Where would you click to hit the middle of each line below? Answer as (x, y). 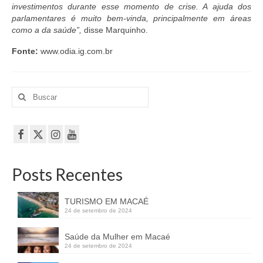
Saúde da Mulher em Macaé (117, 237)
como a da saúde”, (47, 30)
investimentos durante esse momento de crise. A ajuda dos (131, 7)
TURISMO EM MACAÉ (107, 202)
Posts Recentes (67, 175)
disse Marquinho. (115, 30)
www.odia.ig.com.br (75, 51)
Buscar (25, 92)
